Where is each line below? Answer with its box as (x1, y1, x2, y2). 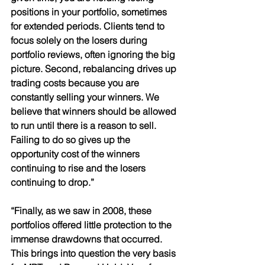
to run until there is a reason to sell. (11, 119, 159, 131)
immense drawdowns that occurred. (11, 232, 164, 245)
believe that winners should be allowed (11, 105, 179, 117)
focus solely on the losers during (11, 34, 150, 46)
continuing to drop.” (11, 176, 96, 188)
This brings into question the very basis (11, 247, 178, 259)
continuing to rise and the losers (11, 161, 148, 174)
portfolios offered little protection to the (11, 218, 174, 231)
